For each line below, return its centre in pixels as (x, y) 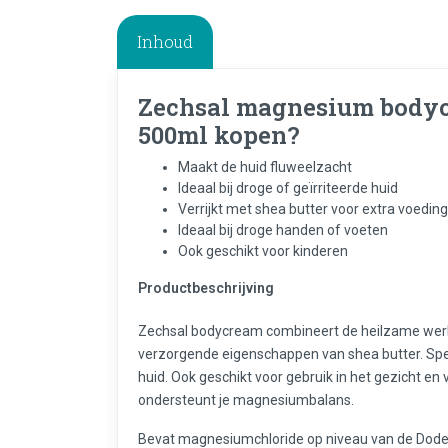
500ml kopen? (219, 135)
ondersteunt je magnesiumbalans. (246, 400)
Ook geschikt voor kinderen (263, 251)
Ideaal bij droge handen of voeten (283, 230)
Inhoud (165, 41)
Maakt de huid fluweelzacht (265, 167)
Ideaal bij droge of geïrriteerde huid (288, 188)
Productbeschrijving (206, 288)
